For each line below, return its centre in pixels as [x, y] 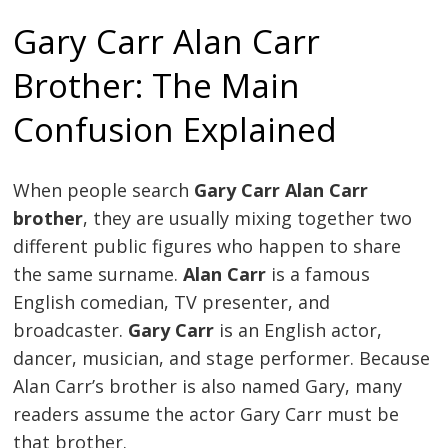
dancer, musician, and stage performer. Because [222, 357]
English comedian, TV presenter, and [172, 301]
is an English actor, [298, 329]
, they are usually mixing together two [248, 217]
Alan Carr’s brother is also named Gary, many [208, 385]
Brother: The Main [157, 84]
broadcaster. [71, 329]
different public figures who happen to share [207, 245]
